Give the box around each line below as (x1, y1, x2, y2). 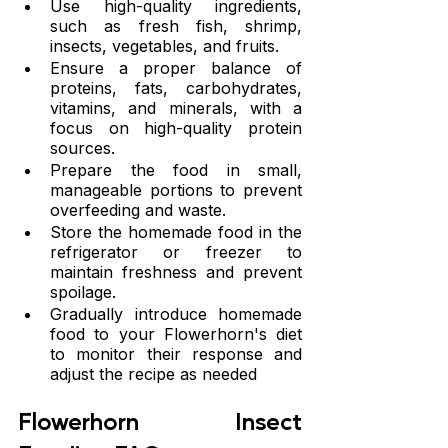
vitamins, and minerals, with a (50, 98, 302, 119)
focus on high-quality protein (50, 118, 302, 139)
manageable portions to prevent (50, 180, 302, 201)
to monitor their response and (50, 344, 302, 365)
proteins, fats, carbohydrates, (50, 78, 302, 99)
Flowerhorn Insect (18, 405, 302, 437)
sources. (50, 138, 115, 159)
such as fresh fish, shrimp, (50, 16, 302, 37)
